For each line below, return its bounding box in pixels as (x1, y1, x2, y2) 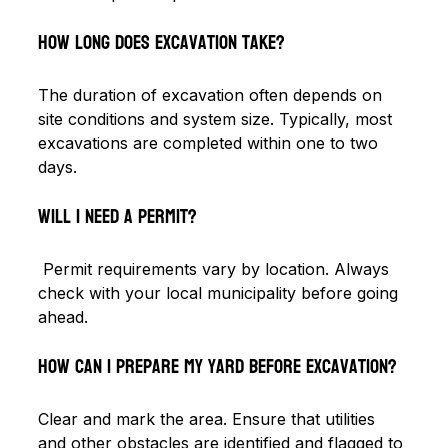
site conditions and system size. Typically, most (38, 108, 397, 129)
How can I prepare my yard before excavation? (38, 348, 402, 385)
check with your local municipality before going (38, 282, 403, 303)
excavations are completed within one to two (38, 132, 383, 153)
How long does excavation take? (38, 24, 285, 61)
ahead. (38, 306, 88, 327)
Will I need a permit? (38, 198, 197, 235)
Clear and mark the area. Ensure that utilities (38, 408, 380, 429)
